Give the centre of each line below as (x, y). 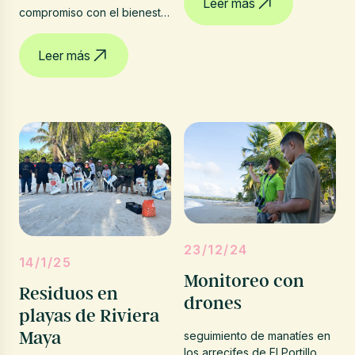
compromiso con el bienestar (95, 12)
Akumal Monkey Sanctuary (88, 45)
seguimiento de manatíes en (257, 335)
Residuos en (69, 294)
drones (213, 303)
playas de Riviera (89, 316)
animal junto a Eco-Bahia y (87, 29)
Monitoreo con (244, 281)
